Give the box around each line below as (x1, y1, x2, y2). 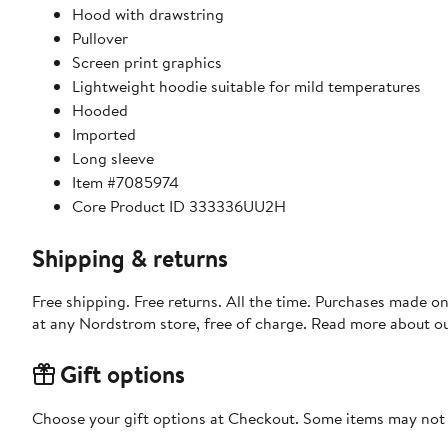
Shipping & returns (32, 241, 228, 276)
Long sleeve (72, 147, 154, 170)
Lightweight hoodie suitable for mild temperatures (72, 75, 421, 98)
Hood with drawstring (72, 3, 224, 26)
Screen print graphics (72, 51, 222, 74)
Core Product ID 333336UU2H (72, 195, 286, 218)
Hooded (72, 99, 128, 122)
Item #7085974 (72, 171, 179, 194)
